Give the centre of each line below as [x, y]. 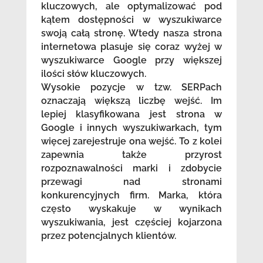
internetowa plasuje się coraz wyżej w [131, 46]
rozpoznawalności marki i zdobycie [131, 168]
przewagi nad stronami [131, 181]
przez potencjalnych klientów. [108, 235]
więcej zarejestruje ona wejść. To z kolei [131, 141]
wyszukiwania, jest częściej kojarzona [131, 222]
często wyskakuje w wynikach [131, 208]
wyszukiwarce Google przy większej [131, 60]
